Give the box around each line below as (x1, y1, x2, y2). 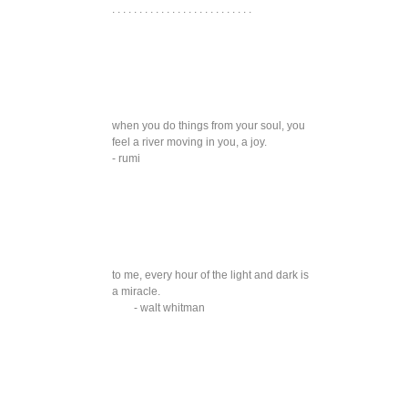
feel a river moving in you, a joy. (111, 136, 267, 149)
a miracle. (111, 285, 160, 299)
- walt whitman (133, 301, 205, 315)
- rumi (111, 152, 140, 166)
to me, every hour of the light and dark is (111, 269, 309, 282)
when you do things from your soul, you (111, 119, 305, 133)
